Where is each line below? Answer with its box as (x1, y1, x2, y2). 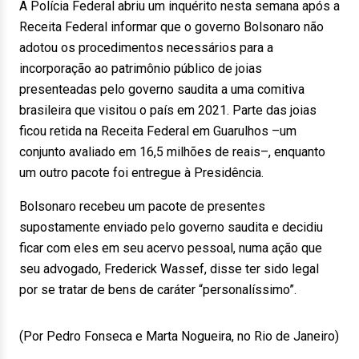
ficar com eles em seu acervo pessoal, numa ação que (19, 240, 322, 256)
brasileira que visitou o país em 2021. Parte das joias (19, 103, 317, 118)
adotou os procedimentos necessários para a (19, 40, 273, 55)
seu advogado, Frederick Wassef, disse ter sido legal (19, 261, 319, 276)
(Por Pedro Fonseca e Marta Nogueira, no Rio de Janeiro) (19, 329, 339, 344)
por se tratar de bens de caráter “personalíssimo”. (19, 282, 296, 297)
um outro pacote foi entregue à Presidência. (19, 165, 264, 180)
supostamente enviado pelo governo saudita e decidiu (19, 220, 323, 235)
